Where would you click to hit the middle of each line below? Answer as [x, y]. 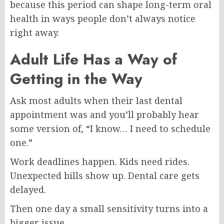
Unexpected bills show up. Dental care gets [105, 175]
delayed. [28, 189]
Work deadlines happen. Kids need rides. [100, 161]
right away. [34, 32]
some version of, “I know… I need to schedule [110, 128]
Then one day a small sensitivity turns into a [109, 208]
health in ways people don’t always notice [103, 18]
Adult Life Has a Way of [93, 59]
